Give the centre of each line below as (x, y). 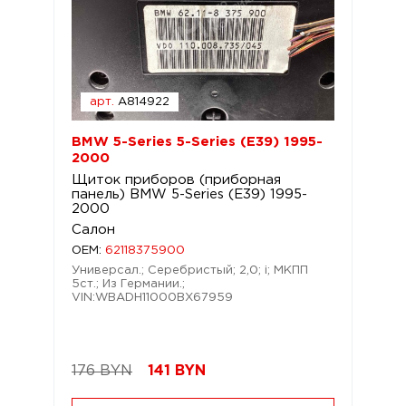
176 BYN (102, 371)
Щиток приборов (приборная (176, 180)
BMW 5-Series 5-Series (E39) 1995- (197, 142)
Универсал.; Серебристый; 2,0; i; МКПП (190, 271)
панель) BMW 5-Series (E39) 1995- (189, 194)
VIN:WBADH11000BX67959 (152, 298)
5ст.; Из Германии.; (128, 284)
